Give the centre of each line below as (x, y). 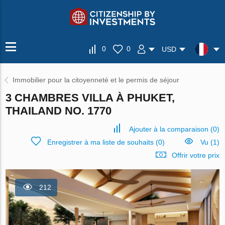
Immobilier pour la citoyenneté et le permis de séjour (96, 80)
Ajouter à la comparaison (168, 129)
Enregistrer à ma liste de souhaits (100, 142)
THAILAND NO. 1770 (59, 111)
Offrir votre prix (195, 155)
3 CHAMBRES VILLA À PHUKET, (90, 98)
